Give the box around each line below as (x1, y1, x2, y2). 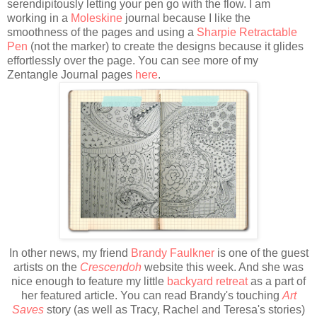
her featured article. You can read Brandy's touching (21, 289, 282, 302)
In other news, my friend (8, 247, 131, 260)
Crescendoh (80, 261, 142, 274)
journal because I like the (122, 12, 250, 25)
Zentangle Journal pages (7, 69, 135, 81)
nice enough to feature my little (11, 275, 167, 288)
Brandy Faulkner (130, 247, 214, 260)
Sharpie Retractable (197, 26, 297, 39)
